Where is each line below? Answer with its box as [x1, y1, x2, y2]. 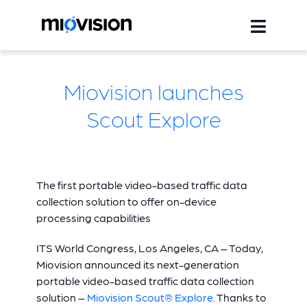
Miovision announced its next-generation [36, 258, 239, 271]
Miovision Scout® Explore [86, 291, 213, 304]
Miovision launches [63, 77, 244, 104]
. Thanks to [212, 291, 267, 304]
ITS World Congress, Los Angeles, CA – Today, [36, 241, 263, 254]
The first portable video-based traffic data [36, 178, 247, 191]
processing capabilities [36, 211, 151, 224]
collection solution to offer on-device [36, 195, 217, 208]
